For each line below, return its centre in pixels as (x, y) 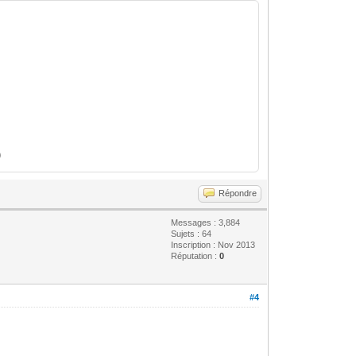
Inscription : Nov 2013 (213, 244)
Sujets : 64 (192, 233)
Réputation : (195, 255)
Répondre (238, 193)
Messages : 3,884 (206, 222)
